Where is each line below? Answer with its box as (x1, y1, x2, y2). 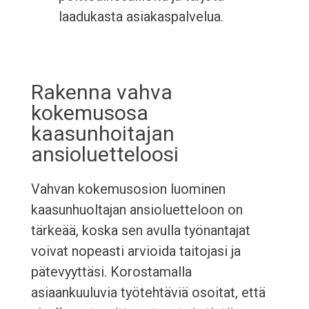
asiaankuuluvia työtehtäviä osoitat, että (30, 284, 266, 301)
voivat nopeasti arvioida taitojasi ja (30, 243, 241, 260)
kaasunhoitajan (30, 121, 175, 146)
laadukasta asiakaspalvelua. (58, 8, 223, 26)
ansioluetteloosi (30, 142, 179, 167)
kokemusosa (30, 101, 148, 126)
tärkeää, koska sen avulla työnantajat (30, 222, 250, 239)
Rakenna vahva (30, 80, 172, 105)
